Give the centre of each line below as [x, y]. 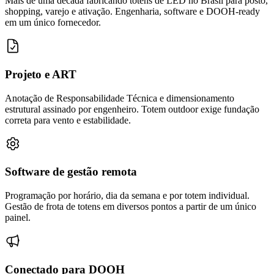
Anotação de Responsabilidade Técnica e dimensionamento [120, 98]
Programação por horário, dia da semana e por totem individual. [127, 196]
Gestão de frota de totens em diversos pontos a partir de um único [131, 207]
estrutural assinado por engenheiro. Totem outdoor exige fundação [132, 109]
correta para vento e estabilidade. [68, 120]
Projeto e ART [41, 74]
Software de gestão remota [71, 172]
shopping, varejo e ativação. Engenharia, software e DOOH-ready [132, 12]
